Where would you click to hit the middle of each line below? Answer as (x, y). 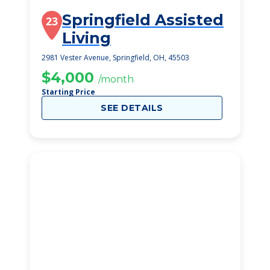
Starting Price (68, 92)
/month (116, 79)
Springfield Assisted (143, 20)
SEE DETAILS (132, 108)
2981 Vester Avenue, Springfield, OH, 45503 (115, 58)
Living (86, 38)
